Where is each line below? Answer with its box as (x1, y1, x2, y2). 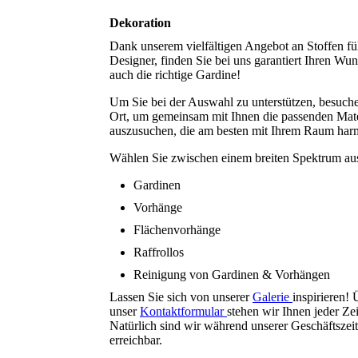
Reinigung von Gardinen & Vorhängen (133, 268, 330, 282)
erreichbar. (109, 333, 162, 348)
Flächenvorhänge (133, 223, 221, 237)
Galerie (253, 290, 292, 304)
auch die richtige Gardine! (109, 68, 241, 82)
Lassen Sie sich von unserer (109, 290, 253, 304)
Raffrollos (133, 245, 184, 260)
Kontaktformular (140, 304, 227, 319)
